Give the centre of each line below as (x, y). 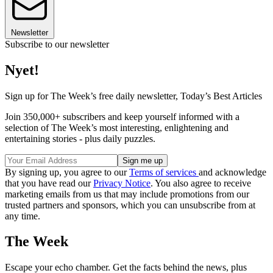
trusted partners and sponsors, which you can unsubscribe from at (130, 205)
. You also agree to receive (201, 183)
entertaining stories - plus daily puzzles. (80, 138)
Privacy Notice (122, 183)
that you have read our (49, 183)
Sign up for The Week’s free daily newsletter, (93, 96)
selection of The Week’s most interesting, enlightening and (117, 127)
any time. (23, 216)
